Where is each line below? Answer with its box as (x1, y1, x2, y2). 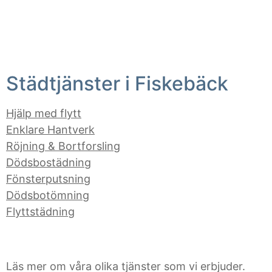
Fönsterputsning (6, 172, 90, 185)
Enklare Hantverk (6, 123, 95, 136)
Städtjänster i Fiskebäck (6, 72, 228, 95)
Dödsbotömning (6, 189, 89, 202)
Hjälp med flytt (6, 107, 81, 120)
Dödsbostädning (6, 156, 91, 169)
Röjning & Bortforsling (6, 140, 120, 152)
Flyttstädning (6, 205, 75, 218)
